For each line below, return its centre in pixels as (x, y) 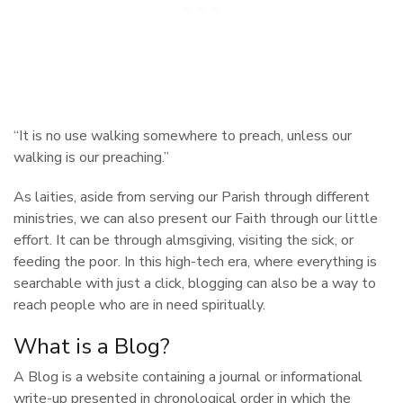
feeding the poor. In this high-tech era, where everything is (195, 261)
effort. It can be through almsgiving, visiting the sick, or (184, 240)
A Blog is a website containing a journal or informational (188, 376)
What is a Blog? (92, 346)
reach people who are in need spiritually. (139, 304)
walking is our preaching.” (91, 157)
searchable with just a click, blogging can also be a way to (195, 283)
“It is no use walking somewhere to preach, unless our (183, 135)
